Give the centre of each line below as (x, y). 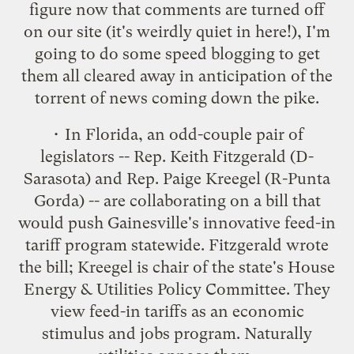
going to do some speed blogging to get (177, 53)
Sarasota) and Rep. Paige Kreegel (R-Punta (177, 178)
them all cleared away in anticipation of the (177, 75)
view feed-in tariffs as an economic (177, 311)
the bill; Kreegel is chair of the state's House (177, 267)
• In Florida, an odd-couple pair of (177, 134)
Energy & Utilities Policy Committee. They (177, 289)
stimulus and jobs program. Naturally (177, 333)
